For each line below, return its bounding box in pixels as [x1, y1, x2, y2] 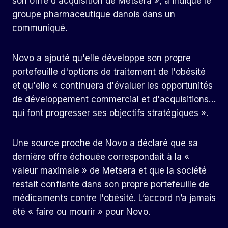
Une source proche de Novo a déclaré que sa [12, 138, 198, 149]
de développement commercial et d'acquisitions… [12, 94, 216, 105]
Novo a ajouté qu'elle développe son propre [12, 53, 191, 64]
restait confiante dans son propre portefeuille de [12, 179, 209, 190]
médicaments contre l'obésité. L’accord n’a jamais [12, 193, 216, 204]
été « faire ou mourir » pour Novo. [12, 207, 150, 217]
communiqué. [12, 23, 67, 34]
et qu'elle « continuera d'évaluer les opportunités [12, 80, 213, 91]
